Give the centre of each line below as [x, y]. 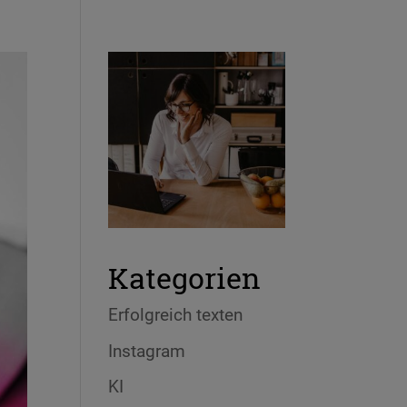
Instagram [147, 351]
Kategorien [185, 278]
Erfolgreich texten [176, 315]
